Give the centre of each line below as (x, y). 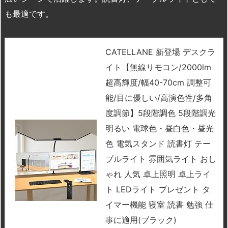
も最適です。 (29, 14)
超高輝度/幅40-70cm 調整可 (158, 83)
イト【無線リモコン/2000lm (158, 67)
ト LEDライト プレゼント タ (158, 190)
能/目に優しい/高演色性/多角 (159, 98)
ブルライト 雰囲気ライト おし (161, 159)
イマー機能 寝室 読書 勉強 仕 (159, 205)
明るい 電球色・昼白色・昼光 (160, 129)
